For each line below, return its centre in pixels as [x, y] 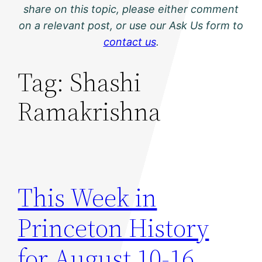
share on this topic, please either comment [131, 9]
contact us [130, 42]
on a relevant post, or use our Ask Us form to [131, 26]
